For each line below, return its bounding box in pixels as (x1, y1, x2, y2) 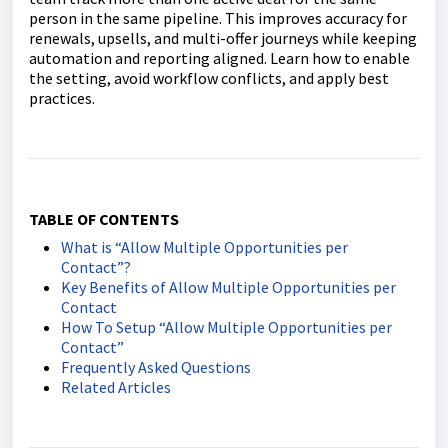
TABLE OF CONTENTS (29, 209, 179, 229)
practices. (29, 88, 95, 108)
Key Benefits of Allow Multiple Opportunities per (61, 277, 396, 297)
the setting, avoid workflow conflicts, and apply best (29, 68, 389, 88)
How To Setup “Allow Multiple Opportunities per (61, 317, 392, 337)
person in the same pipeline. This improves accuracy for (29, 8, 407, 28)
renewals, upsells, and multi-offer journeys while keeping (29, 28, 417, 48)
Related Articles (61, 377, 171, 397)
